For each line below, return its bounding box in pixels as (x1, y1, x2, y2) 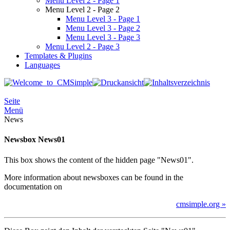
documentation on (4, 182, 62, 191)
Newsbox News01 (4, 135, 65, 144)
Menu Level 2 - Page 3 (45, 42, 120, 51)
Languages (25, 61, 60, 70)
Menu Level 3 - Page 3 (66, 33, 140, 42)
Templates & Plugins (25, 51, 92, 61)
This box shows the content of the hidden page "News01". (4, 155, 194, 164)
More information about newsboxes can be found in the (4, 172, 183, 182)
